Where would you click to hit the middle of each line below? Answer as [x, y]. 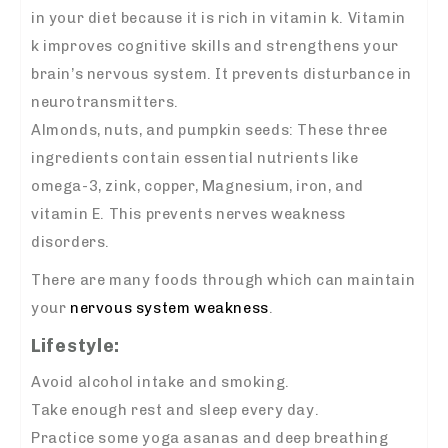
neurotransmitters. [105, 102]
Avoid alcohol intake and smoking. [160, 382]
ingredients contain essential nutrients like [195, 158]
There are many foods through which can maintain [223, 280]
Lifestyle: [75, 346]
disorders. [70, 242]
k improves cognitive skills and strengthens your [215, 46]
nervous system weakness [169, 308]
